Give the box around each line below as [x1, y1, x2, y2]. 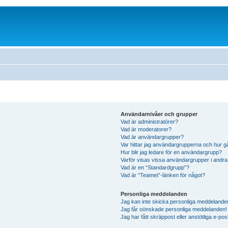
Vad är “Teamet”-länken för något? [120, 172, 205, 178]
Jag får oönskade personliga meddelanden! [120, 206, 227, 212]
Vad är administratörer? [120, 118, 178, 125]
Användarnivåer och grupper [120, 110, 197, 117]
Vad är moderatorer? [120, 126, 172, 132]
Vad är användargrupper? [120, 133, 184, 140]
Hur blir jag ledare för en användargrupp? [120, 149, 222, 155]
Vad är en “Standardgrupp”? [120, 164, 189, 170]
